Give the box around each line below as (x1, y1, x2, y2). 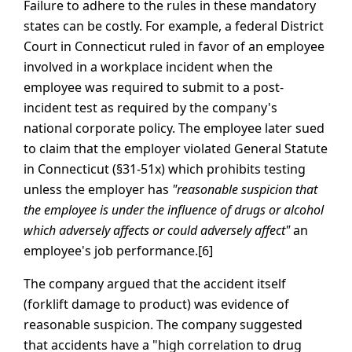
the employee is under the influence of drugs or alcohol (24, 200, 324, 218)
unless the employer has (24, 180, 172, 198)
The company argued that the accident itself (24, 274, 286, 292)
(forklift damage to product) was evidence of (24, 295, 289, 313)
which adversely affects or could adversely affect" (24, 221, 290, 239)
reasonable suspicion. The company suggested (24, 315, 302, 333)
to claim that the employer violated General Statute (24, 139, 328, 157)
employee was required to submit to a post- (24, 78, 284, 96)
